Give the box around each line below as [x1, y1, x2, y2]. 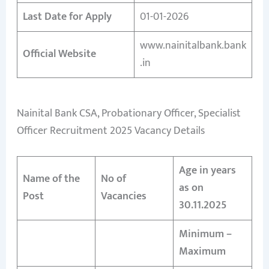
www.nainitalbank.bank [139, 36, 246, 55]
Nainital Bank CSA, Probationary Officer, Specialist [16, 104, 241, 122]
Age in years [178, 161, 236, 180]
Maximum [178, 242, 226, 261]
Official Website [22, 44, 96, 63]
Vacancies [100, 187, 147, 205]
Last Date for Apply [22, 7, 112, 26]
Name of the [22, 169, 80, 188]
